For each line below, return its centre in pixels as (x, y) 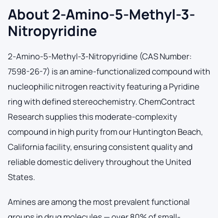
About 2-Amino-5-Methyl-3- (101, 14)
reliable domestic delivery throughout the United (100, 162)
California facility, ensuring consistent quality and (100, 146)
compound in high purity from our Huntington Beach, (105, 131)
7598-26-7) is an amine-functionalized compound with (109, 71)
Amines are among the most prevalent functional (99, 201)
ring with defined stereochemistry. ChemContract (101, 101)
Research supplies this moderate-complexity (92, 116)
